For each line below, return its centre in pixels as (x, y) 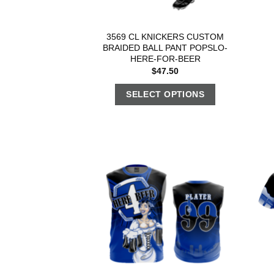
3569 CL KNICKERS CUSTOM (165, 36)
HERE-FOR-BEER (165, 58)
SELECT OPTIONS (165, 94)
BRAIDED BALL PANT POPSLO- (165, 47)
